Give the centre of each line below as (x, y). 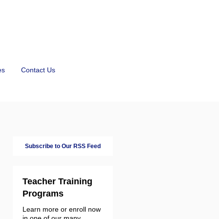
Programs (43, 194)
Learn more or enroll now (62, 209)
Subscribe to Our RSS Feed (63, 146)
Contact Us (38, 70)
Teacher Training (57, 181)
